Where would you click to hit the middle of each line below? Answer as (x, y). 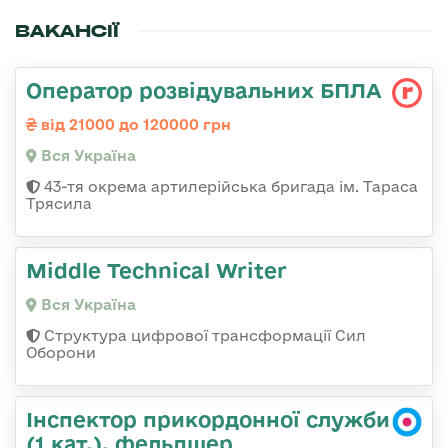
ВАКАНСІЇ (67, 30)
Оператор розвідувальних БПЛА (204, 89)
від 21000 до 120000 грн (134, 124)
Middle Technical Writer (156, 269)
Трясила (59, 203)
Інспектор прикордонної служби (208, 418)
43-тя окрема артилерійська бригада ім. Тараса (229, 186)
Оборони (61, 352)
